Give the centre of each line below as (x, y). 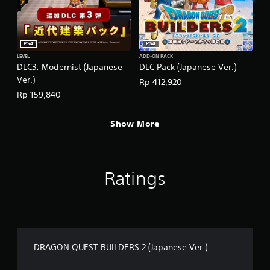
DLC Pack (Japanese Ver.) (188, 67)
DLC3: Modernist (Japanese (70, 67)
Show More (135, 123)
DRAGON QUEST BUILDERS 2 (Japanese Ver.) (121, 247)
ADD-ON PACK (156, 57)
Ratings (135, 179)
